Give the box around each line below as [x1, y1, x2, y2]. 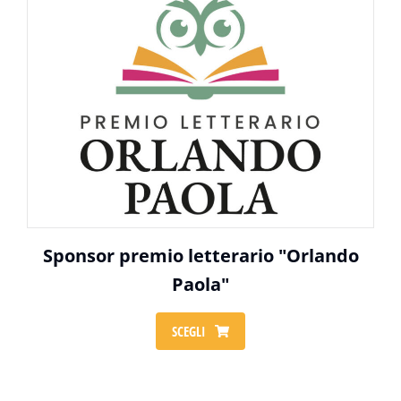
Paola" [172, 272, 229, 296]
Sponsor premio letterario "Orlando [42, 243, 359, 268]
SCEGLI [172, 321, 206, 340]
